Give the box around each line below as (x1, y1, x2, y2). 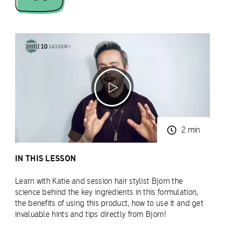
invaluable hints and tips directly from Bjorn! (15, 209, 166, 219)
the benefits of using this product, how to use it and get (15, 198, 204, 208)
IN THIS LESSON (15, 153, 76, 164)
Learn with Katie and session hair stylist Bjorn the (15, 176, 183, 186)
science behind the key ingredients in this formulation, (15, 187, 198, 197)
